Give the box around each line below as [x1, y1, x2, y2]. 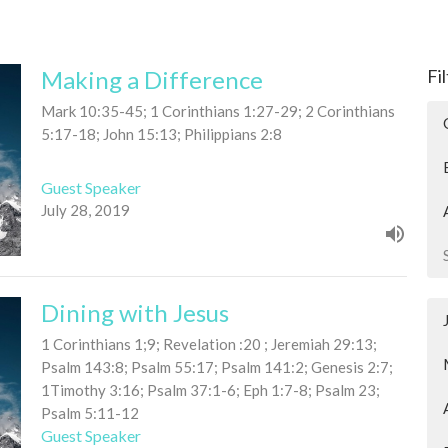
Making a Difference [40, 65, 263, 94]
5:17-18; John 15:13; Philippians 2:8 [40, 125, 282, 143]
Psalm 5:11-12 [40, 403, 139, 422]
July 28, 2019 [40, 200, 130, 219]
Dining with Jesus [40, 297, 229, 327]
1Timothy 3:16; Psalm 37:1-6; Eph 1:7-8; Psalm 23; [40, 380, 380, 399]
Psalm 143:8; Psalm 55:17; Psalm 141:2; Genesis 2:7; [40, 357, 393, 376]
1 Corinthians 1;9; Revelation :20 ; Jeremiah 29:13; [40, 334, 377, 353]
